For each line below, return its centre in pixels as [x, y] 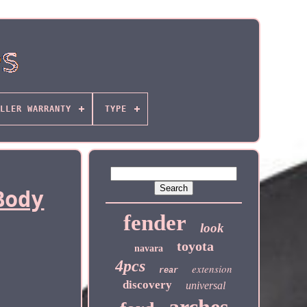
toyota [195, 246]
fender [155, 223]
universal [205, 285]
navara [148, 248]
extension [212, 269]
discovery [147, 285]
